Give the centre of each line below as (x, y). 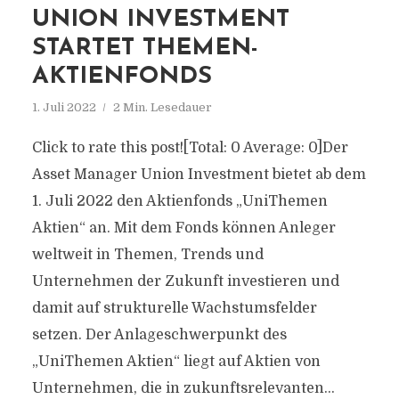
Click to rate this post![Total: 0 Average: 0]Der (190, 148)
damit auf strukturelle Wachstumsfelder (174, 308)
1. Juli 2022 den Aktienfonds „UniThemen (179, 201)
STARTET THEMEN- (145, 49)
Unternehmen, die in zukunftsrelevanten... (183, 388)
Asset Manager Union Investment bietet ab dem (199, 175)
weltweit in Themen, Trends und (147, 255)
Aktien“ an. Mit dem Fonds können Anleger (183, 228)
